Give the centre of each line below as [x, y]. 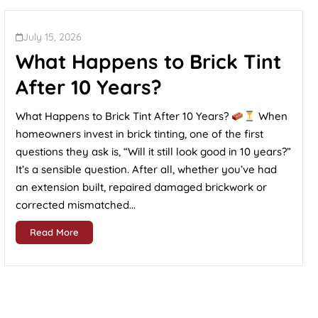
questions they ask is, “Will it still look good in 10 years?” [153, 152]
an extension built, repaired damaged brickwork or [141, 187]
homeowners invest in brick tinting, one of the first [139, 134]
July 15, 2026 [52, 37]
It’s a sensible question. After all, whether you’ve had [146, 169]
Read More [54, 232]
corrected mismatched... [76, 205]
